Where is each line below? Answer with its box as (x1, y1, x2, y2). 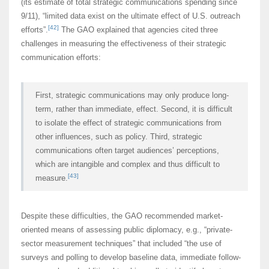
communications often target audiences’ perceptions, (35, 146, 219, 156)
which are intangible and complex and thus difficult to (35, 160, 220, 169)
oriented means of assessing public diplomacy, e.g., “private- (21, 225, 232, 235)
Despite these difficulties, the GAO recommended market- (21, 211, 223, 221)
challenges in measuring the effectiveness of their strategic (21, 39, 226, 49)
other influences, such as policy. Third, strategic (35, 132, 202, 142)
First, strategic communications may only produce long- (35, 91, 229, 100)
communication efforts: (21, 53, 101, 62)
